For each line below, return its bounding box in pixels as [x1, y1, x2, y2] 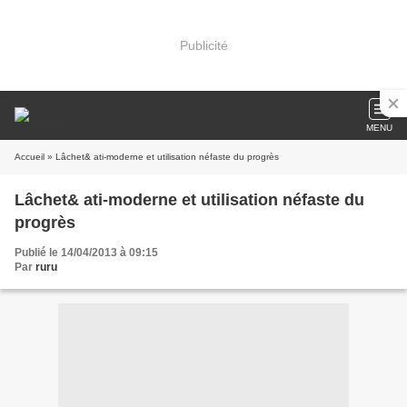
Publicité [179, 37, 228, 53]
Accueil [15, 152, 45, 162]
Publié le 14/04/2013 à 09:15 [15, 246, 158, 259]
